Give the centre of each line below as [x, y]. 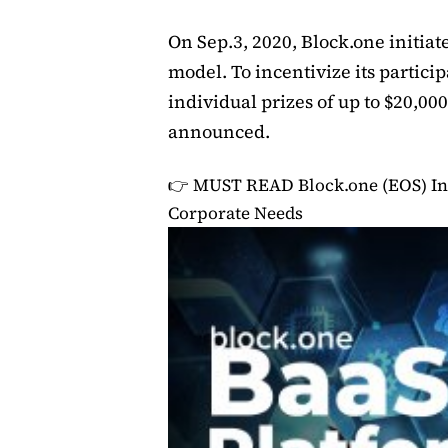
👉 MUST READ [233, 185]
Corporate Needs [235, 213]
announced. [219, 132]
